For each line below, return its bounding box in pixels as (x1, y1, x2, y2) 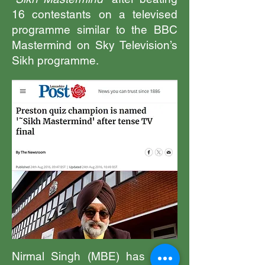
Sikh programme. (12, 54, 99, 67)
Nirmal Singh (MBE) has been (12, 250, 177, 263)
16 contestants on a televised (12, 8, 177, 21)
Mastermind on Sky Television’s (12, 38, 177, 51)
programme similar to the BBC (12, 23, 177, 36)
